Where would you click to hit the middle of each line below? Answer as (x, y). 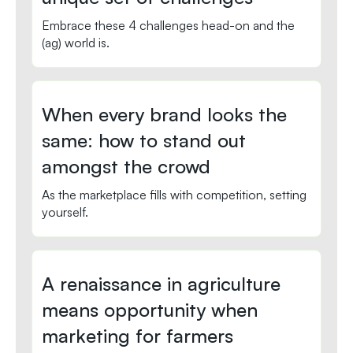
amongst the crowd (126, 167)
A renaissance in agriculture (161, 284)
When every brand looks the (164, 115)
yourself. (65, 212)
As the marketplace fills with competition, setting (174, 195)
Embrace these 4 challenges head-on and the (168, 26)
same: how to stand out (144, 141)
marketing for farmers (137, 336)
